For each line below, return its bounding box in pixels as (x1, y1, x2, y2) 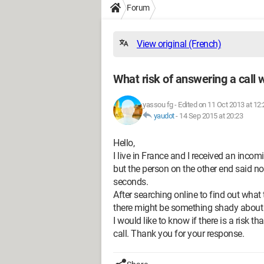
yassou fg (143, 100, 173, 109)
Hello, (113, 137, 134, 148)
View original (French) (137, 38, 221, 49)
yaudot (153, 111, 174, 120)
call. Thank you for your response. (113, 228, 244, 239)
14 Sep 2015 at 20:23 (179, 111, 243, 120)
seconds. (113, 176, 148, 187)
